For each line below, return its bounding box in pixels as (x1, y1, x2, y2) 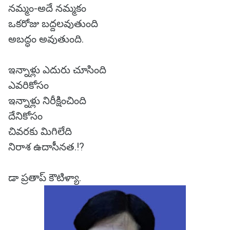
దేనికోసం (8, 110, 45, 122)
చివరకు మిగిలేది (8, 125, 74, 138)
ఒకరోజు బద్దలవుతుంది (8, 17, 101, 30)
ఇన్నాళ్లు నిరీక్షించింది (8, 94, 89, 107)
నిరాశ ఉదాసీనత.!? (8, 141, 84, 153)
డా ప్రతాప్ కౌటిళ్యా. (8, 171, 81, 184)
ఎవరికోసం (8, 79, 51, 91)
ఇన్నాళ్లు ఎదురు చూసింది (8, 64, 109, 76)
